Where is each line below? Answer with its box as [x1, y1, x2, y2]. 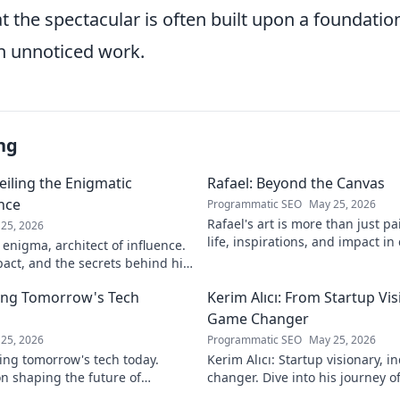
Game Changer [207, 309, 309, 329]
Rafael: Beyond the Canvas [207, 173, 385, 193]
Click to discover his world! [207, 251, 366, 268]
